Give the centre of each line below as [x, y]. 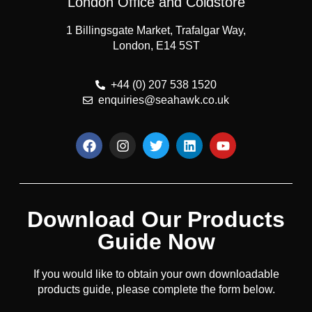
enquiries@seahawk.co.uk [164, 100]
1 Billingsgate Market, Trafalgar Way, [156, 30]
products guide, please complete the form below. [156, 290]
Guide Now [156, 242]
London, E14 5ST [156, 45]
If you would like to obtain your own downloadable [156, 274]
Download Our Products [156, 220]
